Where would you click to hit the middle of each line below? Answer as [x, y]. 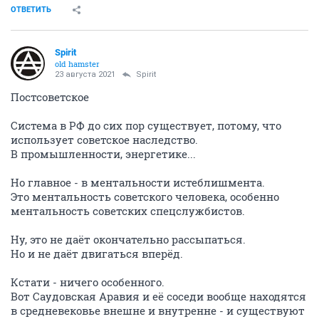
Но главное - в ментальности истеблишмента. [138, 182]
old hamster [77, 64]
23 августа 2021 [85, 74]
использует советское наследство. [104, 140]
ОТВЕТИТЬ [31, 10]
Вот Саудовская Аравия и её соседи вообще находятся [158, 296]
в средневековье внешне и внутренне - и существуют [158, 310]
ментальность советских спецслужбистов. [128, 211]
